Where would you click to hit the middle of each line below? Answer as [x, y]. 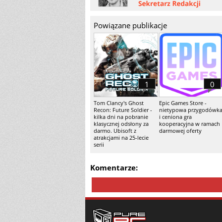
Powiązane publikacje [130, 25]
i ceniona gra [175, 117]
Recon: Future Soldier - [123, 110]
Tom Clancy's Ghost [119, 103]
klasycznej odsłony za [121, 124]
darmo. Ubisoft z [115, 131]
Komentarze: [114, 167]
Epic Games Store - [183, 103]
